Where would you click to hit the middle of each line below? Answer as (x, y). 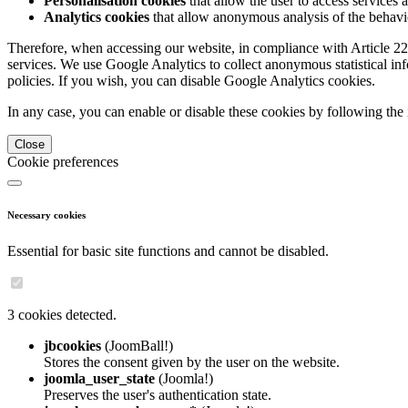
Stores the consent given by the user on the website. (192, 362)
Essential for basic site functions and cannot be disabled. (168, 250)
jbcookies (72, 345)
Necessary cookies (46, 214)
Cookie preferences (63, 161)
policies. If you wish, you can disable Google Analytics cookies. (191, 80)
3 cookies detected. (62, 314)
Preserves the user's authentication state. (158, 394)
